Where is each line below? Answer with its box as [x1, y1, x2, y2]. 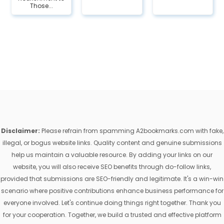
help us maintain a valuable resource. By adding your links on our [11, 150, 212, 159]
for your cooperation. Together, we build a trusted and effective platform [2, 210, 221, 219]
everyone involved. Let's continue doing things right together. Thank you [3, 198, 221, 207]
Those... [29, 1, 53, 10]
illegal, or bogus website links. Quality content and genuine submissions [2, 138, 222, 147]
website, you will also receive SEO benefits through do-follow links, [13, 162, 211, 171]
